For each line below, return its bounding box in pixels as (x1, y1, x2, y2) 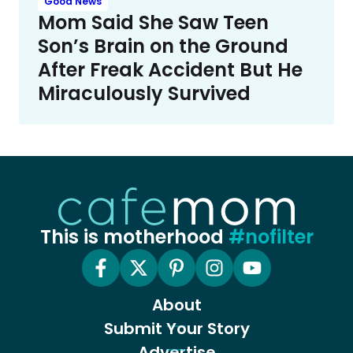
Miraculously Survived (38, 80, 251, 106)
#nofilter (228, 223, 314, 250)
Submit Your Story (103, 317, 250, 340)
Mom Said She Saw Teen (38, 9, 269, 35)
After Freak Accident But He (38, 56, 303, 83)
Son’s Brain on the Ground (38, 32, 288, 59)
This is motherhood (39, 223, 229, 250)
